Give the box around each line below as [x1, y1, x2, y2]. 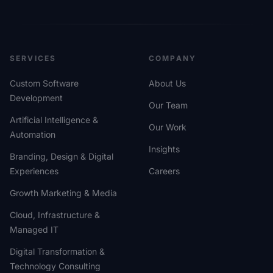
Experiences [10, 165, 58, 176]
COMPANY [149, 53, 197, 63]
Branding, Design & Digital [10, 151, 113, 161]
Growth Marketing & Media [10, 187, 117, 198]
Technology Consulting [10, 260, 101, 271]
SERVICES [10, 53, 57, 63]
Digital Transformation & [10, 246, 105, 257]
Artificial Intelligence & [10, 114, 98, 125]
